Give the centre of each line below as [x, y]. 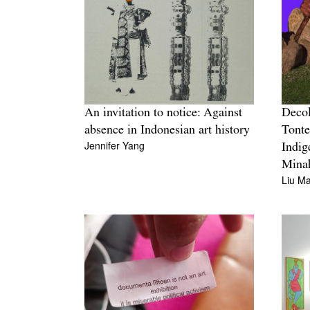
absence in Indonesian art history [167, 131]
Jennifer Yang [115, 146]
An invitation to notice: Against [163, 113]
